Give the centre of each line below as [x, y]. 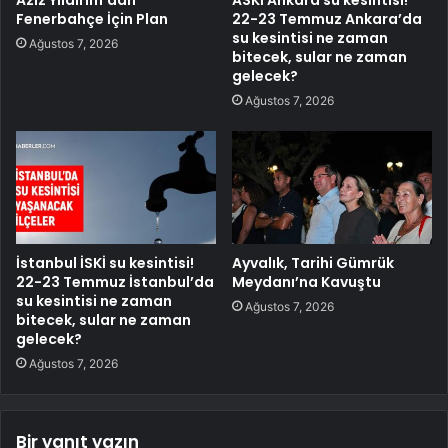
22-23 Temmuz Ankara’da [327, 19]
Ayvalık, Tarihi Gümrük [313, 263]
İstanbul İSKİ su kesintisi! [105, 263]
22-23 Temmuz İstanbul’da [115, 282]
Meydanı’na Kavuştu [306, 282]
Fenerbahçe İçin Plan [92, 19]
